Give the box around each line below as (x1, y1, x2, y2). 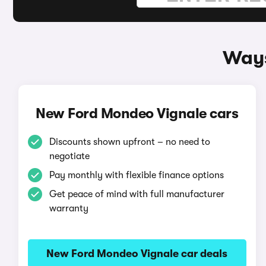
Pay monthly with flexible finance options (49, 170, 224, 180)
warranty (49, 203, 88, 214)
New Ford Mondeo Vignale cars (36, 105, 239, 122)
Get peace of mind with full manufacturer (49, 189, 224, 199)
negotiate (49, 151, 90, 161)
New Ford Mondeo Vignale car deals (46, 248, 228, 259)
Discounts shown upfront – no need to (49, 137, 210, 147)
